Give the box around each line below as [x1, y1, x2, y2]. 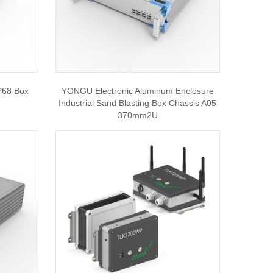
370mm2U [117, 110, 158, 120]
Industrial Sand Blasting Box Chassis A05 [58, 98, 217, 108]
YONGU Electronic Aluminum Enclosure [61, 86, 214, 96]
